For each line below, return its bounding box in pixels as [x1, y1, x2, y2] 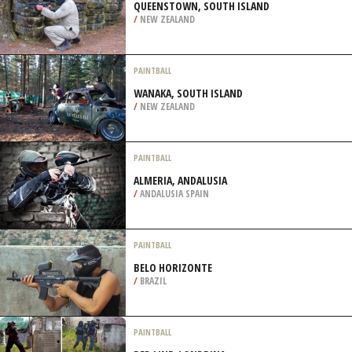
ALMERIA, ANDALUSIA [134, 173, 227, 188]
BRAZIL [137, 274, 167, 288]
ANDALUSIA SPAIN [137, 187, 209, 200]
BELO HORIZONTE [134, 260, 212, 275]
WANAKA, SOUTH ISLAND [134, 86, 243, 101]
